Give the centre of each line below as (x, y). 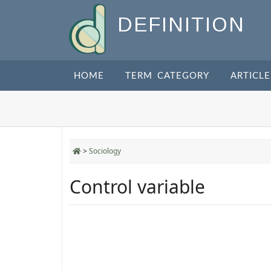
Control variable (137, 187)
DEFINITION (181, 25)
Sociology (105, 151)
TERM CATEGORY (167, 76)
